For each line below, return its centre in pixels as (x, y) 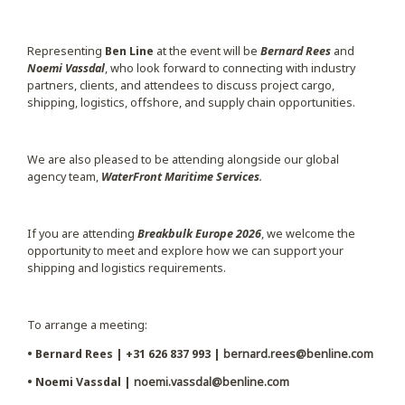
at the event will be (207, 51)
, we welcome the (308, 234)
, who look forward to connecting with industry (230, 68)
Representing (66, 51)
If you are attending (82, 234)
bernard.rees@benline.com (298, 353)
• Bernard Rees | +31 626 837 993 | (125, 353)
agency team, (64, 176)
